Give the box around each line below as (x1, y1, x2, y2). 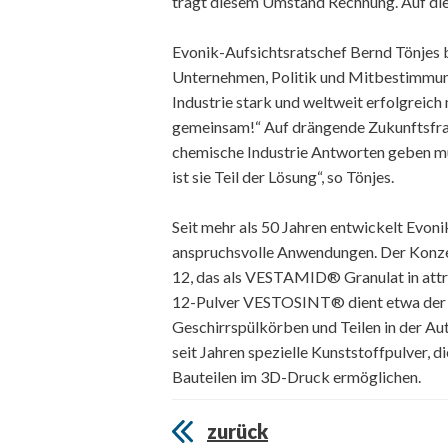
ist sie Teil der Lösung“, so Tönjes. (172, 166, 394, 186)
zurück (207, 418, 268, 443)
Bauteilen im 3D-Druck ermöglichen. (172, 366, 421, 386)
